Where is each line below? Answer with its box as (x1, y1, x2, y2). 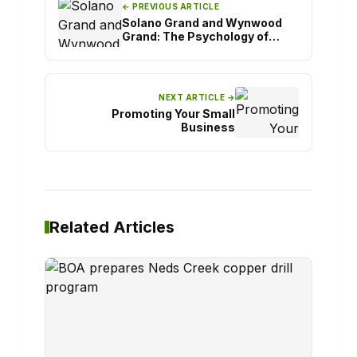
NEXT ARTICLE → (159, 92, 235, 102)
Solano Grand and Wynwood (122, 15, 282, 29)
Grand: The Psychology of (122, 29, 269, 43)
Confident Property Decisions (122, 42, 292, 57)
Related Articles (49, 218, 175, 237)
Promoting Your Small (112, 106, 235, 120)
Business (181, 120, 235, 134)
